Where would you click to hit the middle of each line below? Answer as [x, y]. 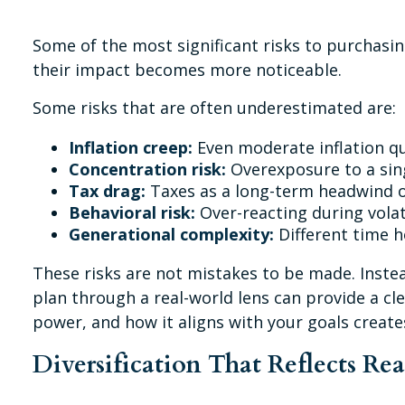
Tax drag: [108, 190]
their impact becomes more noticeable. [188, 69]
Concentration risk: [148, 169]
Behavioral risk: [132, 212]
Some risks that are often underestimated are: [215, 107]
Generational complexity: [172, 234]
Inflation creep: [131, 147]
